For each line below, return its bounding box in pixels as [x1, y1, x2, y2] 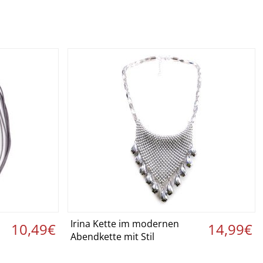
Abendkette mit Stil [70, 230, 154, 243]
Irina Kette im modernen [70, 217, 179, 230]
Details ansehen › [121, 218, 203, 231]
